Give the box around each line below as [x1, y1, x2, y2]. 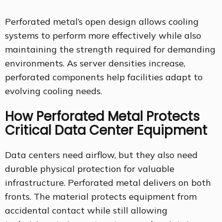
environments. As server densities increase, [5, 57, 185, 69]
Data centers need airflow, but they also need [5, 149, 198, 161]
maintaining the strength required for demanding [5, 44, 216, 55]
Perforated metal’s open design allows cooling [5, 16, 199, 28]
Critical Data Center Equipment [5, 121, 207, 140]
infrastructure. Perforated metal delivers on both [5, 177, 211, 189]
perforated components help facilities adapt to [5, 71, 203, 83]
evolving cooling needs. [5, 85, 102, 97]
